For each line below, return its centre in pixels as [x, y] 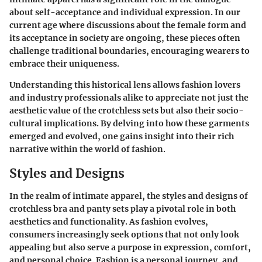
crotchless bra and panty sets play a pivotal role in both [123, 208]
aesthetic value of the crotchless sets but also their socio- [127, 111]
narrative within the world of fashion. [87, 149]
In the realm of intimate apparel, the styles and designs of [129, 196]
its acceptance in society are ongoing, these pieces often [125, 38]
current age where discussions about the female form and [128, 25]
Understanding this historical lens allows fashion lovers [125, 85]
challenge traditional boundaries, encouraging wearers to [130, 51]
